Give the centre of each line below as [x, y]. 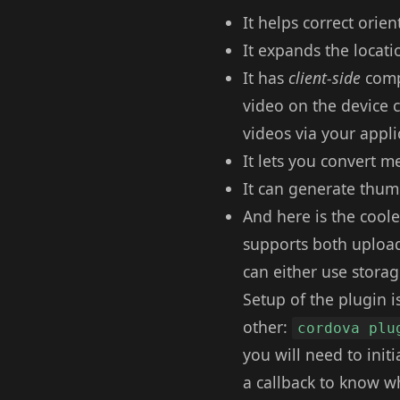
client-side [325, 78]
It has [266, 78]
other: [267, 327]
